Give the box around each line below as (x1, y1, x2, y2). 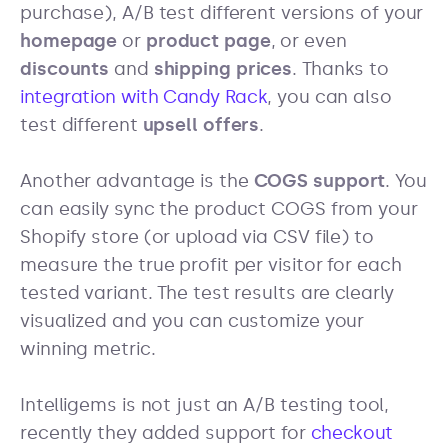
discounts (20, 58, 110, 80)
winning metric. (20, 338, 156, 361)
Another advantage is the (20, 170, 254, 193)
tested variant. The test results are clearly (20, 282, 394, 305)
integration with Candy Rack (20, 86, 268, 108)
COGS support (253, 170, 386, 193)
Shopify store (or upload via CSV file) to (20, 226, 374, 249)
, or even (270, 30, 347, 52)
